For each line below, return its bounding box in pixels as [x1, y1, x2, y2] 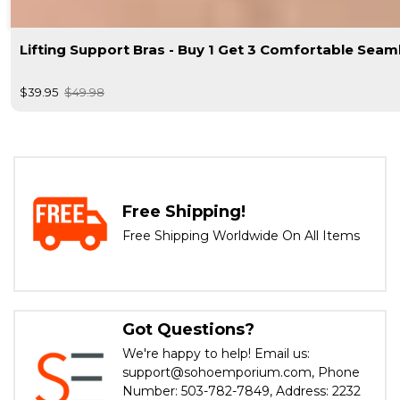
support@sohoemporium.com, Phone [122, 363, 360, 380]
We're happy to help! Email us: [122, 345, 310, 362]
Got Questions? [122, 319, 254, 339]
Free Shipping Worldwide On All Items [122, 227, 360, 244]
